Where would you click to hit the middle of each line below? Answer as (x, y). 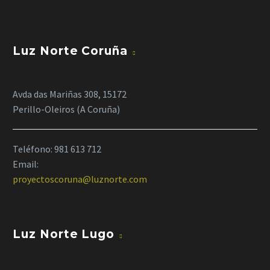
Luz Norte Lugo (64, 234)
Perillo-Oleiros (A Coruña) (66, 109)
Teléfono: (33, 149)
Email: (26, 164)
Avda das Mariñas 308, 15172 (70, 94)
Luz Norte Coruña (71, 51)
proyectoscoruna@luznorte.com (80, 179)
